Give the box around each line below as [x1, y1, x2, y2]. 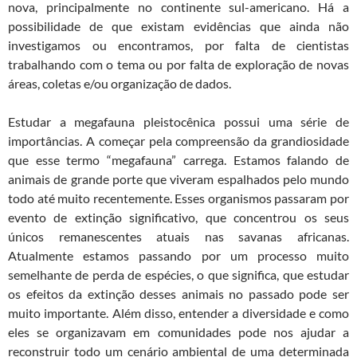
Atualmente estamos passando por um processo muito [8, 248, 349, 264]
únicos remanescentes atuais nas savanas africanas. [8, 229, 349, 245]
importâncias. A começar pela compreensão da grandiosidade [8, 133, 349, 149]
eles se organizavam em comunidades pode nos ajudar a [8, 324, 349, 340]
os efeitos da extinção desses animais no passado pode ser [8, 286, 349, 302]
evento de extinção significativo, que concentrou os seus [8, 210, 349, 226]
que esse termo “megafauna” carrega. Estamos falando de [8, 152, 349, 168]
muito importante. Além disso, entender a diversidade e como [8, 305, 349, 321]
